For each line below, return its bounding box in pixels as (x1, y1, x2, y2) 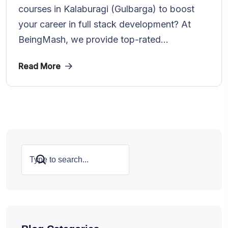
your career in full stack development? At (18, 18, 191, 30)
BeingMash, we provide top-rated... (18, 34, 168, 45)
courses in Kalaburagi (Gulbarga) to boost (18, 3, 194, 14)
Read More (18, 61, 61, 71)
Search (26, 154, 56, 165)
